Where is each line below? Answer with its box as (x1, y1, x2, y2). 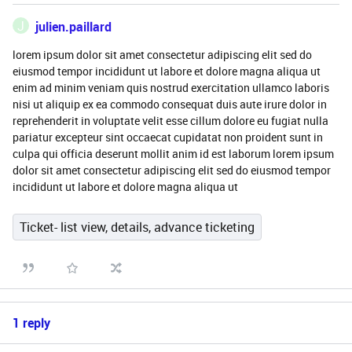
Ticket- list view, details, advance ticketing (20, 218, 255, 236)
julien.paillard (35, 18, 112, 35)
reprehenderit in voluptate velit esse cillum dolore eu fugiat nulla (13, 113, 328, 128)
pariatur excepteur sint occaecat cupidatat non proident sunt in (13, 130, 323, 145)
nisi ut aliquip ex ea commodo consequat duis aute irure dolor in (13, 97, 327, 112)
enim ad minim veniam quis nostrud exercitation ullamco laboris (13, 80, 329, 95)
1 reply (13, 314, 50, 332)
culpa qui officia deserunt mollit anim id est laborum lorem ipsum (13, 146, 334, 161)
